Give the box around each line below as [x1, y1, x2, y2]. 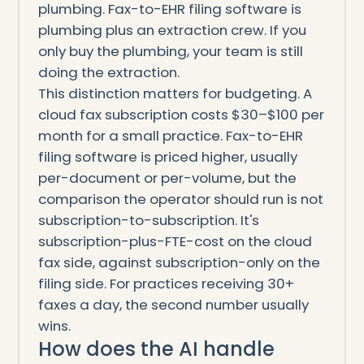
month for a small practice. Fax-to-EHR [37, 125, 303, 145]
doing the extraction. [37, 62, 180, 82]
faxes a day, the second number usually [37, 294, 309, 314]
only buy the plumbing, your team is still [37, 41, 303, 61]
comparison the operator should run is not [37, 188, 323, 209]
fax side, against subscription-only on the [37, 252, 320, 272]
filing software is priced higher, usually [37, 146, 297, 167]
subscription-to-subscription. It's [37, 210, 259, 230]
